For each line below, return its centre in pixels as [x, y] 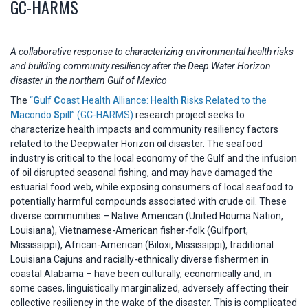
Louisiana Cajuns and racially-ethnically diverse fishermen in [140, 259]
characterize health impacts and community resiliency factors [144, 129]
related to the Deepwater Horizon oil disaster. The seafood [136, 143]
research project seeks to [189, 114]
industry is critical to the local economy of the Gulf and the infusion [154, 158]
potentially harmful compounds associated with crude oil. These [148, 201]
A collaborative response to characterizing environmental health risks [152, 52]
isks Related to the [227, 100]
